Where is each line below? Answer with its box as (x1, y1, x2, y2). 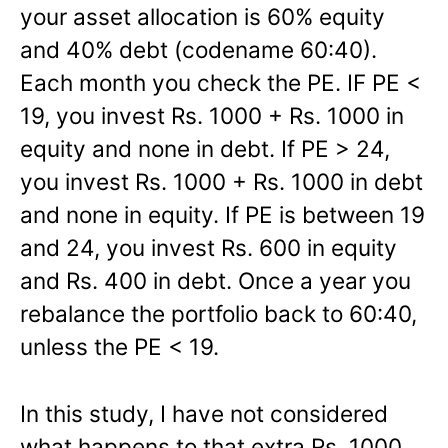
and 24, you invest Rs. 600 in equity (20, 234, 397, 262)
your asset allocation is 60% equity (20, 3, 385, 31)
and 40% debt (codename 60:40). (20, 36, 377, 64)
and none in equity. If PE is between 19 (20, 201, 425, 229)
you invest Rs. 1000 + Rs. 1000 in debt (20, 168, 423, 196)
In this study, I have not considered (20, 400, 388, 428)
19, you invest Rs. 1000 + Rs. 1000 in (20, 102, 404, 130)
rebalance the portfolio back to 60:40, (20, 300, 417, 328)
